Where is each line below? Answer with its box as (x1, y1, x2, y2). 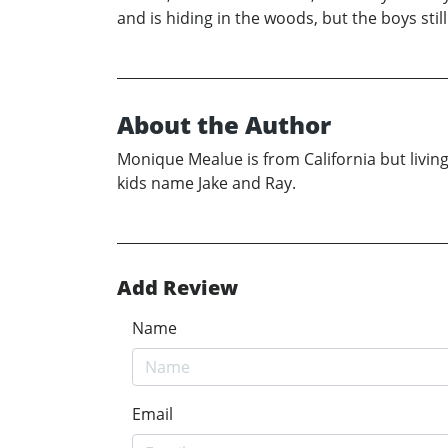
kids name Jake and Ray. (117, 172, 296, 195)
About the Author (117, 108, 331, 142)
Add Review (117, 274, 238, 302)
